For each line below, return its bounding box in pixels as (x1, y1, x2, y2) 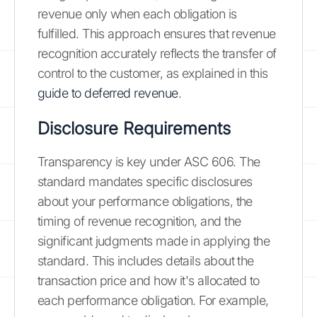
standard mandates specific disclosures (38, 173, 253, 189)
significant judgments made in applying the (38, 233, 270, 248)
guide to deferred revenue (38, 85, 178, 100)
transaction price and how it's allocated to (38, 272, 260, 288)
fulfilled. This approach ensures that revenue (38, 25, 276, 41)
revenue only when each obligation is (38, 6, 237, 21)
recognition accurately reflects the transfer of (38, 45, 277, 61)
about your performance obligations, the (38, 193, 253, 209)
